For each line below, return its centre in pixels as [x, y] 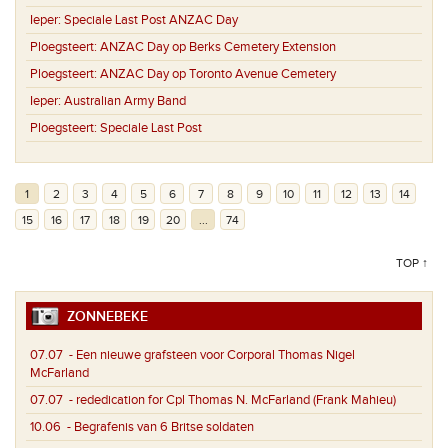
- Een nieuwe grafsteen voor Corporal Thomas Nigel [209, 355]
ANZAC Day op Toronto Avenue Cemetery [218, 74]
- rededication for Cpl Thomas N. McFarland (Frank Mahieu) [229, 400]
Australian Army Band [125, 101]
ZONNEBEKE [103, 317]
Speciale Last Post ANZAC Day [151, 20]
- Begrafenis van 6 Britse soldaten [157, 427]
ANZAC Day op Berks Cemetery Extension [218, 47]
